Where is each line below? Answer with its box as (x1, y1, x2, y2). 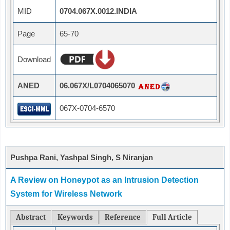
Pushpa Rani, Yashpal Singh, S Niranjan (10, 153, 153, 162)
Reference (105, 213, 141, 222)
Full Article (152, 213, 192, 222)
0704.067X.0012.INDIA (60, 7, 137, 16)
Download (17, 55, 51, 64)
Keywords (57, 213, 93, 222)
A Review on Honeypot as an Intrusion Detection (10, 176, 199, 185)
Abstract (16, 213, 46, 222)
